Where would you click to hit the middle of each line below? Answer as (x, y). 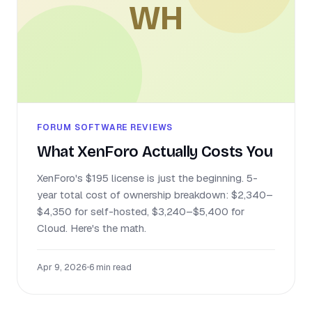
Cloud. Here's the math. (92, 228)
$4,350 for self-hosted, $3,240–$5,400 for (141, 211)
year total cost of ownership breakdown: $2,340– (155, 194)
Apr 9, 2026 (62, 267)
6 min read (110, 267)
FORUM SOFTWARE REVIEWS (105, 127)
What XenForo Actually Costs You (155, 151)
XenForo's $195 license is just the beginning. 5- (147, 178)
